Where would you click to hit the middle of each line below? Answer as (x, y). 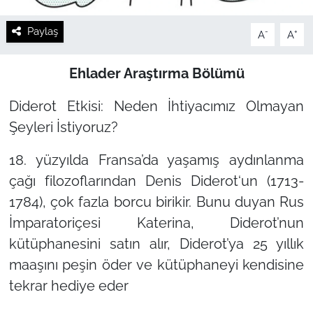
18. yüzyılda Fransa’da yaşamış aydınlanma (156, 160)
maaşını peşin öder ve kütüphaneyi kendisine (156, 265)
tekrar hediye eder (68, 286)
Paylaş (42, 31)
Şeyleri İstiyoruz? (63, 128)
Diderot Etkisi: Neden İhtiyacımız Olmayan (156, 107)
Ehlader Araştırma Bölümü (156, 74)
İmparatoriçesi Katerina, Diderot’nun (156, 223)
